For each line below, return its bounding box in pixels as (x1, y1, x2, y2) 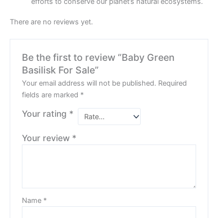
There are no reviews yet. (10, 17, 93, 26)
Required (158, 79, 187, 88)
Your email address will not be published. (22, 79, 157, 88)
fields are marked (22, 91, 81, 100)
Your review (22, 132, 73, 143)
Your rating (22, 109, 70, 119)
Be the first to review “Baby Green (22, 51, 175, 63)
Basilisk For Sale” (22, 64, 99, 76)
